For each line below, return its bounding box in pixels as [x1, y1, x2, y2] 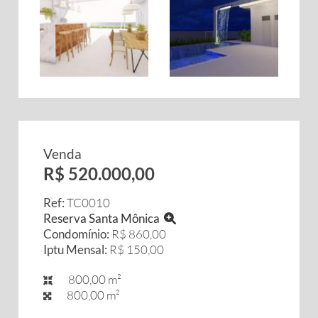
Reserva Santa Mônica [43, 211, 164, 226]
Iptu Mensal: [43, 242, 107, 257]
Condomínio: [43, 226, 109, 241]
